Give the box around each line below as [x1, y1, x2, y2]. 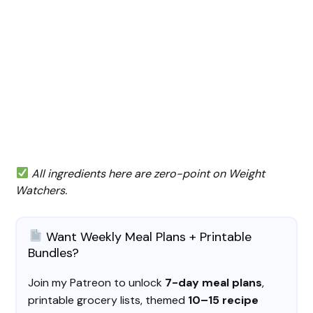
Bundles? [28, 244, 80, 261]
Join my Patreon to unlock [28, 275, 166, 290]
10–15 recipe [188, 292, 259, 307]
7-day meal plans [165, 275, 263, 290]
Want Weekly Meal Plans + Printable [42, 228, 252, 245]
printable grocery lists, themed [28, 292, 189, 307]
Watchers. [15, 182, 68, 198]
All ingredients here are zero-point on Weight [31, 166, 265, 181]
